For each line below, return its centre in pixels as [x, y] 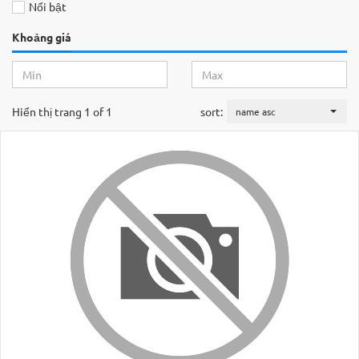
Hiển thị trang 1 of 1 [62, 111]
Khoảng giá [42, 37]
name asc [256, 111]
